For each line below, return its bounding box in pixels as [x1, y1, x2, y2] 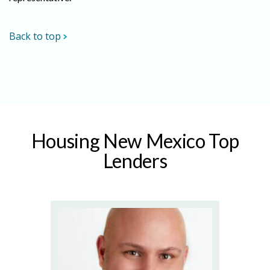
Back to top [9, 30, 61, 43]
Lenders [102, 149, 168, 172]
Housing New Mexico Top [31, 129, 239, 152]
